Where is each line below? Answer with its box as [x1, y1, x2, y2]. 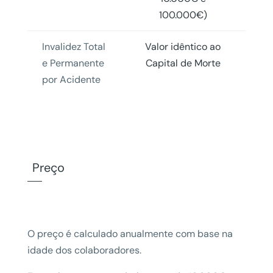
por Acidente [41, 73, 101, 86]
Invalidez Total [41, 40, 105, 53]
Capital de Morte [145, 57, 221, 69]
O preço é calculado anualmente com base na [27, 227, 233, 240]
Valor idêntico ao [145, 40, 221, 53]
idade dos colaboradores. [27, 244, 141, 257]
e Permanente [41, 57, 104, 69]
